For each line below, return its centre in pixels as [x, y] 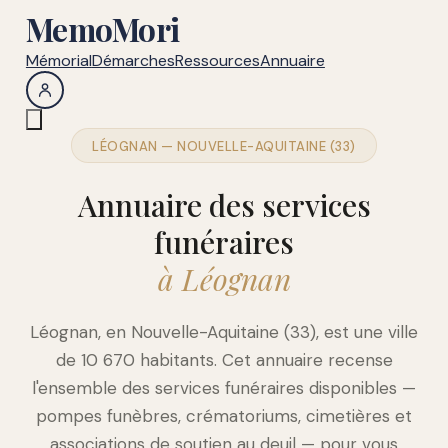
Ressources [217, 60]
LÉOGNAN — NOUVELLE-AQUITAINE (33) [224, 146]
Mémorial [58, 60]
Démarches [133, 60]
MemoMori [102, 29]
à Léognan [224, 279]
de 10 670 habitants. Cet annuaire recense [224, 360]
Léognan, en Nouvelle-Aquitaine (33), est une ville [224, 332]
